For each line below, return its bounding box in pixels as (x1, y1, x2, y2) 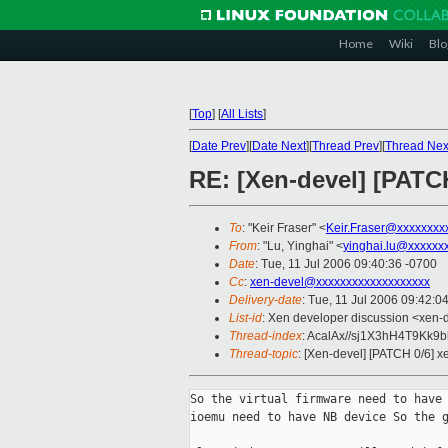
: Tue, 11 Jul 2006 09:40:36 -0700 (255, 257, 437, 272)
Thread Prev (312, 139, 379, 153)
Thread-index (229, 329, 302, 344)
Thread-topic (229, 347, 298, 362)
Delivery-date (229, 293, 302, 308)
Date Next (252, 139, 306, 153)
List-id (229, 311, 262, 326)
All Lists (221, 107, 263, 121)
